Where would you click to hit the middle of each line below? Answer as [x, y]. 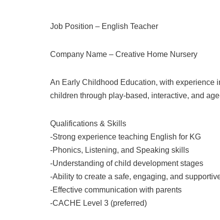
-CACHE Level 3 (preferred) [98, 203]
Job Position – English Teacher [104, 26]
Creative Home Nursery [156, 54]
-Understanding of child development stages [127, 163]
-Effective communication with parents [116, 190]
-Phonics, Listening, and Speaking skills [120, 150]
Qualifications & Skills [88, 124]
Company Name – [83, 54]
